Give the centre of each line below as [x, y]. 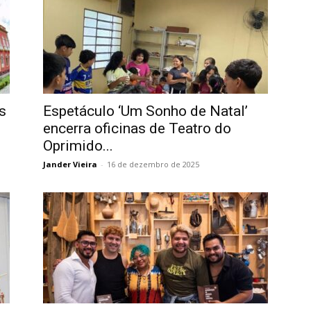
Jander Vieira [70, 164]
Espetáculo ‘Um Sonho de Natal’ [145, 111]
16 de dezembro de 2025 [153, 164]
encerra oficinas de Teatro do [137, 128]
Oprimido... [78, 146]
